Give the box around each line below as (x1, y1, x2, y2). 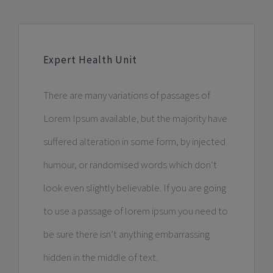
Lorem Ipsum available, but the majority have (43, 112, 227, 126)
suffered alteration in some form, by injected (43, 135, 225, 149)
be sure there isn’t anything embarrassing (43, 227, 210, 241)
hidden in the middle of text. (43, 250, 158, 264)
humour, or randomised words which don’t (43, 158, 217, 172)
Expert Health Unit (43, 53, 137, 67)
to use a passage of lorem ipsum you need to (43, 204, 228, 218)
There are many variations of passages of (43, 88, 210, 102)
